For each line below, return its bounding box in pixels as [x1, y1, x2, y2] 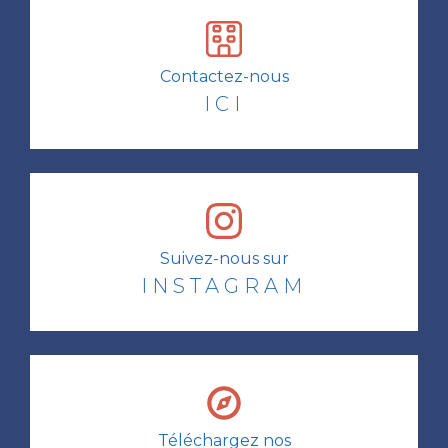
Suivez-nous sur [159, 248, 289, 268]
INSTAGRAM [141, 273, 307, 298]
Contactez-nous [159, 66, 289, 86]
